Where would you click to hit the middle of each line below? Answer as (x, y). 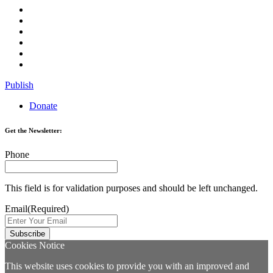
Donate (43, 105)
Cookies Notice (35, 245)
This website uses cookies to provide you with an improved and (127, 266)
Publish (19, 85)
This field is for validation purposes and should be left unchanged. (131, 188)
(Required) (48, 208)
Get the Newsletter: (34, 130)
